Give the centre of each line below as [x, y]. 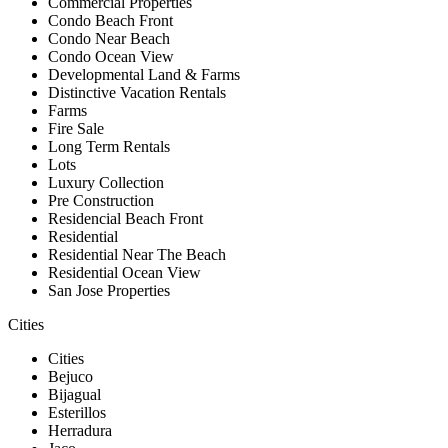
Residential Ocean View [124, 272]
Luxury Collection [106, 182]
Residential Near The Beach [137, 254]
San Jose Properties [109, 290]
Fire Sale [76, 128]
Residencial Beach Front [125, 218]
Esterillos [77, 412]
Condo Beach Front [110, 20]
